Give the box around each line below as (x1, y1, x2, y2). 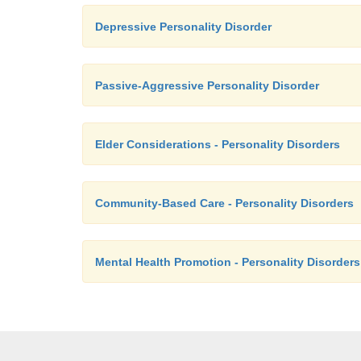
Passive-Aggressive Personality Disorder (95, 79, 319, 92)
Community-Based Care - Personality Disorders (95, 197, 354, 210)
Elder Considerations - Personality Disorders (95, 138, 340, 151)
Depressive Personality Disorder (95, 20, 272, 33)
